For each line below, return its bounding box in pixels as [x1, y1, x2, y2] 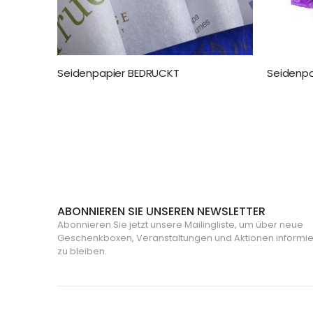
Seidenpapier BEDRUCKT [57, 66, 180, 81]
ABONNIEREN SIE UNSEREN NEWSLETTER [57, 203, 265, 220]
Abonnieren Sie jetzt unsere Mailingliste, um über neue [57, 218, 303, 232]
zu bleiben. [57, 245, 107, 259]
